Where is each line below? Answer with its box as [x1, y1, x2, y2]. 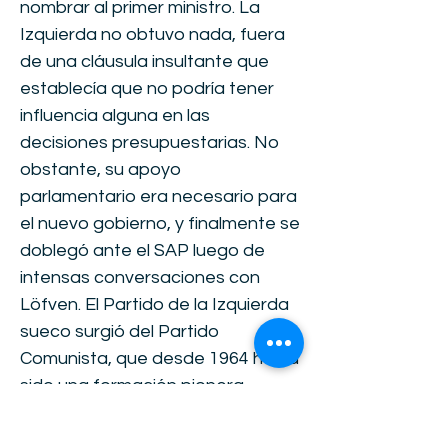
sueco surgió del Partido [20, 322, 219, 341]
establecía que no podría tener [20, 79, 274, 98]
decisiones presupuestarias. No [20, 133, 279, 152]
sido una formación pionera [20, 376, 244, 395]
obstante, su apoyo [20, 160, 181, 179]
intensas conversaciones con [20, 268, 260, 287]
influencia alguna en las [20, 106, 210, 125]
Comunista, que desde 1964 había [20, 349, 299, 368]
